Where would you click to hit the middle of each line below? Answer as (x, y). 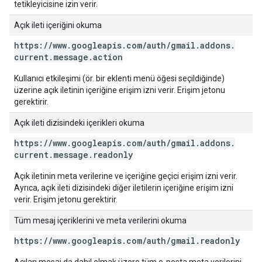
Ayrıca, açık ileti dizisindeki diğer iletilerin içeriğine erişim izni (124, 188)
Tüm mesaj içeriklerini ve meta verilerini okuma (100, 220)
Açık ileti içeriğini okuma (58, 25)
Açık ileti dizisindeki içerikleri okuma (79, 123)
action (108, 57)
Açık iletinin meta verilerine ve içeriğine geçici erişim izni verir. (126, 176)
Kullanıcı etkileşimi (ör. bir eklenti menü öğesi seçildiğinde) (119, 78)
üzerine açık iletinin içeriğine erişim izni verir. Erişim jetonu (120, 90)
